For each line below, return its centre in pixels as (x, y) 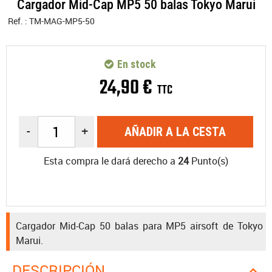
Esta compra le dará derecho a (111, 161)
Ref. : (19, 21)
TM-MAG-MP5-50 (62, 21)
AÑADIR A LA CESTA (175, 132)
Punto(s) (209, 161)
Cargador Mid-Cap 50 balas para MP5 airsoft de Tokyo (139, 226)
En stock (135, 64)
